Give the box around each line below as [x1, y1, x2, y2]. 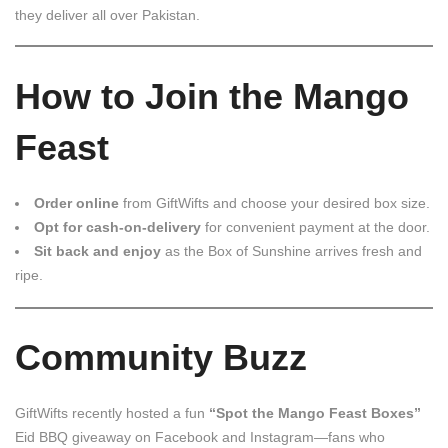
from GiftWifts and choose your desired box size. [119, 194, 430, 211]
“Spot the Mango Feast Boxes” [209, 404, 421, 421]
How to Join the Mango [15, 75, 409, 117]
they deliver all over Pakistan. [15, 6, 200, 23]
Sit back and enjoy [34, 242, 161, 259]
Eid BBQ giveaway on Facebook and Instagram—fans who [15, 428, 385, 445]
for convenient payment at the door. [201, 218, 430, 235]
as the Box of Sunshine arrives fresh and [161, 242, 422, 259]
